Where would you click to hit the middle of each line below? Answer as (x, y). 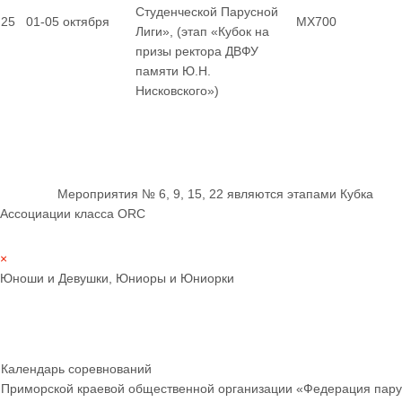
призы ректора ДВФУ (197, 51)
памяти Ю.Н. (173, 71)
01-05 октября (68, 22)
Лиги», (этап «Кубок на (202, 31)
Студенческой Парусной (207, 12)
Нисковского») (177, 91)
